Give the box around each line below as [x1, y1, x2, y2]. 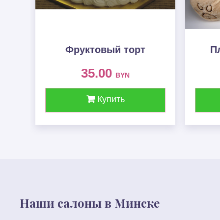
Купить [94, 94, 125, 104]
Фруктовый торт [65, 44, 145, 55]
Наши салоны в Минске [20, 195, 160, 211]
